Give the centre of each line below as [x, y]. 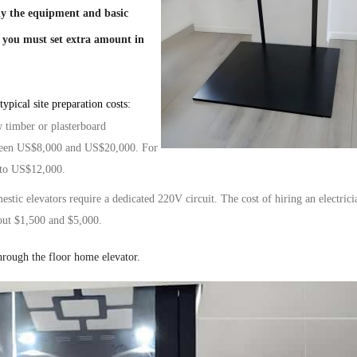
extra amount [99, 39]
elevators [46, 198]
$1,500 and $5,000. [57, 220]
